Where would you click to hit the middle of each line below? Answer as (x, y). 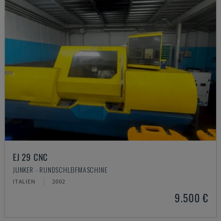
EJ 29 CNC (31, 157)
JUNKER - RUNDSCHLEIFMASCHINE (60, 169)
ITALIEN (24, 181)
